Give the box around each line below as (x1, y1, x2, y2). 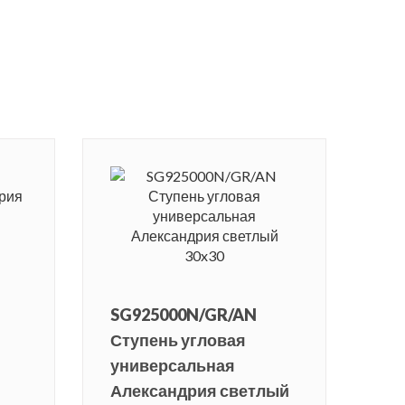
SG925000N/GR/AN (110, 305, 257, 325)
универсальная (110, 355, 235, 376)
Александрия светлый (110, 381, 289, 401)
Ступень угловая (110, 330, 246, 351)
